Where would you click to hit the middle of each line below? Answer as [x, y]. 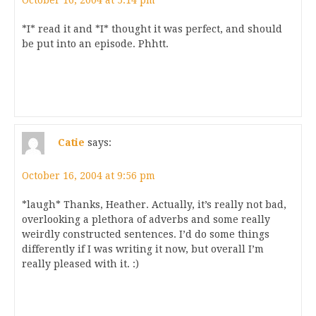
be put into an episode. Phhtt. [95, 44]
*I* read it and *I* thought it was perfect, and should [152, 29]
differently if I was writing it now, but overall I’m [143, 249]
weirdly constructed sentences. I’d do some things [146, 234]
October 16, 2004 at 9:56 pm [89, 176]
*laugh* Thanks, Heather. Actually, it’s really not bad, [154, 205]
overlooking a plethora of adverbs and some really [146, 219]
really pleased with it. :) [80, 264]
